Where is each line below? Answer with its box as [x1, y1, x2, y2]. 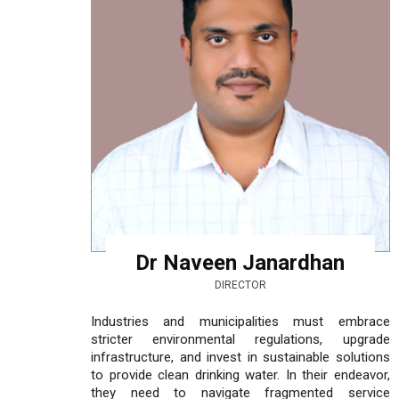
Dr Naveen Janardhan [135, 249, 346, 275]
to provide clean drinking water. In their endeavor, [91, 366, 390, 383]
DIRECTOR [214, 278, 266, 291]
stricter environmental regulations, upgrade [91, 330, 390, 347]
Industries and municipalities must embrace [91, 313, 390, 330]
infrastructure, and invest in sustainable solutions [91, 348, 390, 365]
